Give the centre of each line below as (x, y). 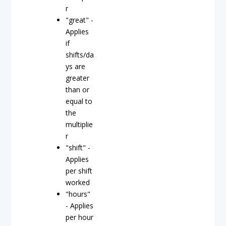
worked (78, 182)
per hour (79, 217)
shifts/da (80, 55)
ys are (75, 66)
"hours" (78, 194)
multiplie (79, 124)
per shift (79, 171)
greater (77, 78)
